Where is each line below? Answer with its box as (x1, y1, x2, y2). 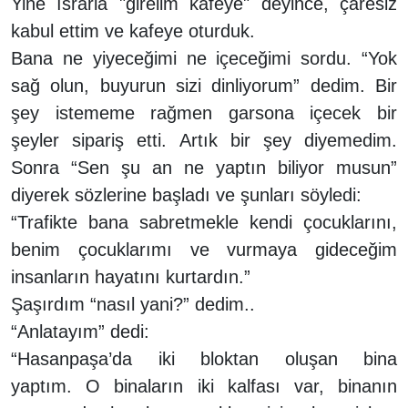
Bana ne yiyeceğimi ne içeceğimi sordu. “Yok (11, 47, 397, 68)
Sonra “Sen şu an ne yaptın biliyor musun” (11, 157, 397, 178)
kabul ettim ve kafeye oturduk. (11, 20, 255, 41)
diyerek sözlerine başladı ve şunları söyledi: (11, 184, 362, 205)
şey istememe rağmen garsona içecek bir (11, 102, 397, 123)
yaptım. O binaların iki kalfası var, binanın (11, 375, 397, 396)
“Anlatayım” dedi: (11, 321, 149, 342)
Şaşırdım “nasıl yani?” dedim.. (11, 293, 255, 314)
